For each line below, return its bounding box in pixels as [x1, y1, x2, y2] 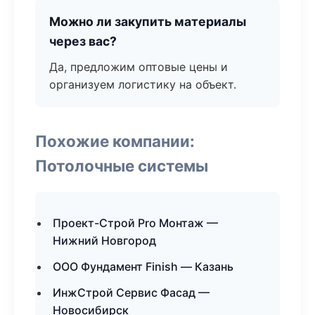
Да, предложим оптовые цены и [49, 60, 228, 74]
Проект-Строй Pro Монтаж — [53, 216, 218, 230]
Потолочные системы [35, 156, 208, 175]
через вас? [49, 34, 117, 49]
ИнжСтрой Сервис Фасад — [53, 285, 210, 300]
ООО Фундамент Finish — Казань [53, 259, 233, 274]
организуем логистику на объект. [49, 77, 236, 91]
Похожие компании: [35, 131, 195, 150]
